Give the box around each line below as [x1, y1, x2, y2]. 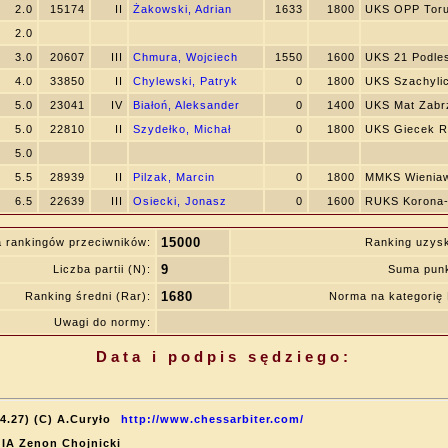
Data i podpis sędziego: [96, 348, 352, 365]
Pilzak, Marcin [133, 171, 215, 183]
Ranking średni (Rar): [25, 290, 151, 302]
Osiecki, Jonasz [133, 195, 227, 207]
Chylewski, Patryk [133, 75, 238, 87]
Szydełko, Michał [133, 123, 231, 135]
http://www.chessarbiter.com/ [121, 413, 304, 425]
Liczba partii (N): [53, 263, 151, 275]
